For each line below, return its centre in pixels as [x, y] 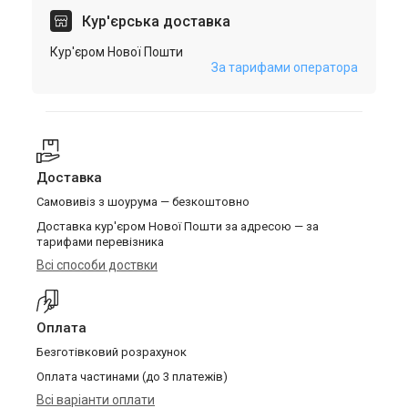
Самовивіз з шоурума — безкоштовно [143, 202]
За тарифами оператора [285, 67]
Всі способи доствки [97, 265]
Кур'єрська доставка [154, 21]
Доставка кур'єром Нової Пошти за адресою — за [178, 226]
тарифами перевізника [100, 242]
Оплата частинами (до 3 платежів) [132, 377]
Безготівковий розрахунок [112, 352]
